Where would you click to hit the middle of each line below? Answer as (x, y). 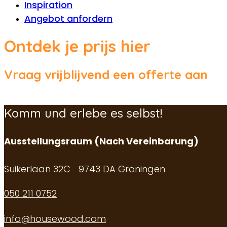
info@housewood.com (55, 219)
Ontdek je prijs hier (77, 46)
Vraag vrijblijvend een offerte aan (106, 75)
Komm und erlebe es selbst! (83, 113)
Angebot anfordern (68, 18)
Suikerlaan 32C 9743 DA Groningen (85, 169)
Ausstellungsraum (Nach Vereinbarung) (101, 141)
